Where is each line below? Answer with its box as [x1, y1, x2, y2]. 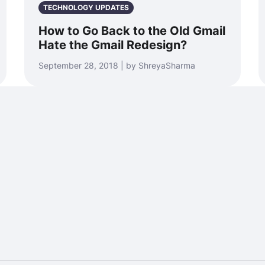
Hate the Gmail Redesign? [38, 38, 187, 52]
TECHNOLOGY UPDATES [43, 3, 129, 12]
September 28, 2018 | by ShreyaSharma [38, 60, 195, 70]
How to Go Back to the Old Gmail [38, 24, 225, 38]
